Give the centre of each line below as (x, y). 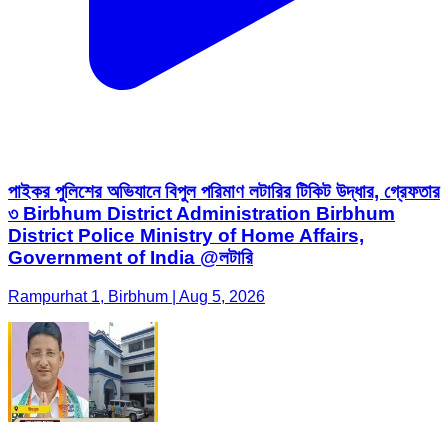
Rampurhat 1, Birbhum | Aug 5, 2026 (136, 296)
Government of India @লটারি (130, 258)
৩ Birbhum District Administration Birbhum (201, 214)
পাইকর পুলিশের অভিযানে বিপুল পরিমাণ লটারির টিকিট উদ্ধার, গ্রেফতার (224, 192)
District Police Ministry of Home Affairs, (186, 236)
